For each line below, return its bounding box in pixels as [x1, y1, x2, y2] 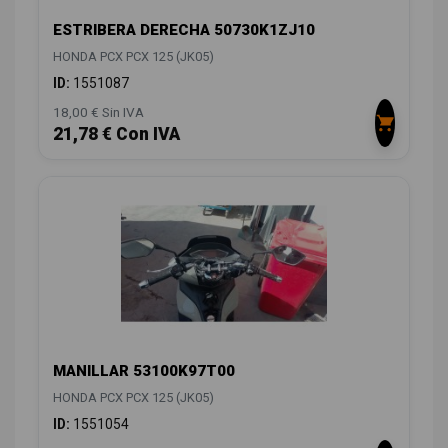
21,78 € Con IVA [53, 124, 180, 145]
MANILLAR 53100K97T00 [53, 361, 235, 380]
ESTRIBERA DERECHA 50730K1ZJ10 [53, 21, 315, 40]
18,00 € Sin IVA [53, 104, 144, 121]
